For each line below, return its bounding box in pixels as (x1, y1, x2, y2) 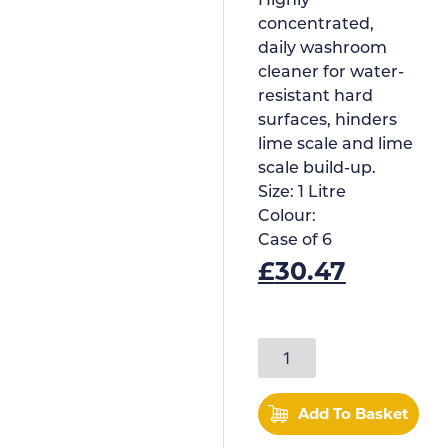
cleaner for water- (257, 64, 404, 81)
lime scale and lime (257, 136, 413, 153)
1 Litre (297, 184, 346, 201)
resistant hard (257, 88, 373, 105)
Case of (257, 232, 322, 249)
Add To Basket (297, 403, 409, 423)
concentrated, (257, 16, 374, 33)
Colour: (257, 208, 316, 225)
